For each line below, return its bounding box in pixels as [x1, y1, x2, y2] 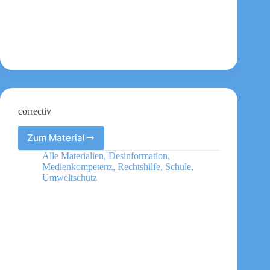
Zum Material [27, 132, 85, 144]
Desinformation [108, 150, 168, 161]
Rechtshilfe [118, 161, 160, 172]
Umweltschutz [42, 172, 97, 183]
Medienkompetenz [42, 161, 113, 172]
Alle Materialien [42, 150, 104, 161]
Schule [165, 161, 191, 172]
